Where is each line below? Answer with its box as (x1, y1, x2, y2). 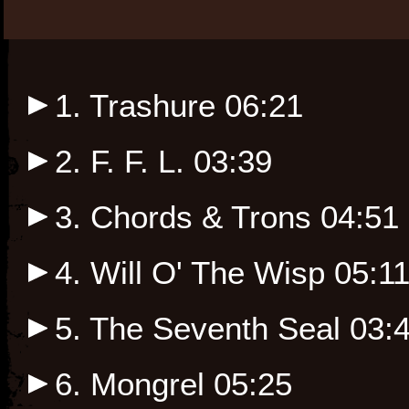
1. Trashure (54, 88, 225, 124)
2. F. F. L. (54, 143, 194, 180)
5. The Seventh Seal (54, 310, 350, 347)
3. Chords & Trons (54, 199, 320, 236)
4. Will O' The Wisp (54, 255, 334, 291)
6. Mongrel (54, 366, 214, 403)
